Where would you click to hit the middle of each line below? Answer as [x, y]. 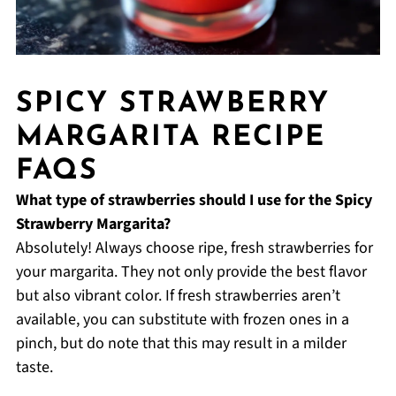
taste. [34, 367]
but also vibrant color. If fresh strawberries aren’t [178, 295]
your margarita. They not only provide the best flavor [191, 271]
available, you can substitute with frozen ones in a [182, 319]
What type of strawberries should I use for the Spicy [194, 200]
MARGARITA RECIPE [170, 137]
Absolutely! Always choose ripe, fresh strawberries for [194, 247]
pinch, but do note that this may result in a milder [181, 343]
